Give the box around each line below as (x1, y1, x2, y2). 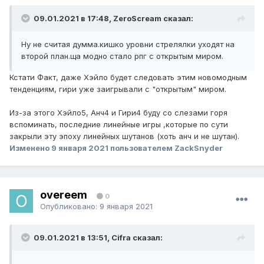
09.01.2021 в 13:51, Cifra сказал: (34, 233, 163, 243)
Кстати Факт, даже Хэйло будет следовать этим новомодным (9, 72, 247, 82)
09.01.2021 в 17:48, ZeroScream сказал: (34, 14, 193, 24)
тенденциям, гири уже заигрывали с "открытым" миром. (9, 84, 226, 94)
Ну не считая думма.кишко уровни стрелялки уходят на (21, 39, 235, 49)
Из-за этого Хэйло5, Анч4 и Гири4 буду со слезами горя (9, 108, 227, 118)
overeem (40, 188, 87, 201)
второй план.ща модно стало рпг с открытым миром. (21, 51, 223, 61)
